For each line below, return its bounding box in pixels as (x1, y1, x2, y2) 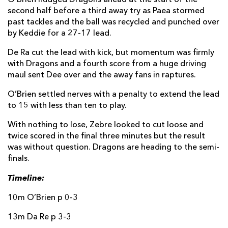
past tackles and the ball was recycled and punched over (8, 18, 219, 26)
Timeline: (8, 173, 44, 183)
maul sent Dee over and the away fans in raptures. (8, 71, 196, 79)
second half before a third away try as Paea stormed (8, 7, 205, 15)
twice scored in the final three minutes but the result (8, 132, 205, 140)
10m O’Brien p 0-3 (8, 193, 78, 202)
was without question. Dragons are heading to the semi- (8, 143, 219, 152)
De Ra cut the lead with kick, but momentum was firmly (8, 48, 214, 57)
